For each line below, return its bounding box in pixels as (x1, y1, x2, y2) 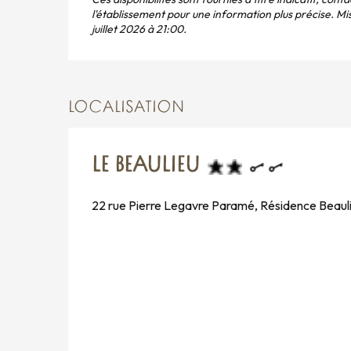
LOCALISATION (68, 100, 184, 117)
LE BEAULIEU (92, 155, 200, 178)
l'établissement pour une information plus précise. (92, 7, 337, 22)
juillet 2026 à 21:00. (92, 22, 187, 37)
